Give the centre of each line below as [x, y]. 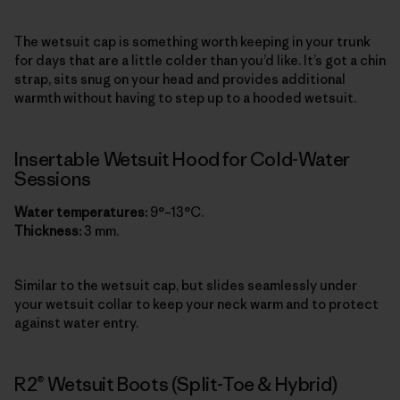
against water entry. [76, 323]
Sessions [53, 179]
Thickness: [48, 231]
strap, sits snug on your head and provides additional [180, 79]
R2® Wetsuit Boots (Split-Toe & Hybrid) [176, 385]
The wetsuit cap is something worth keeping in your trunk [192, 42]
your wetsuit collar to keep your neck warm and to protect [196, 304]
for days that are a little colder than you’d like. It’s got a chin [200, 61]
